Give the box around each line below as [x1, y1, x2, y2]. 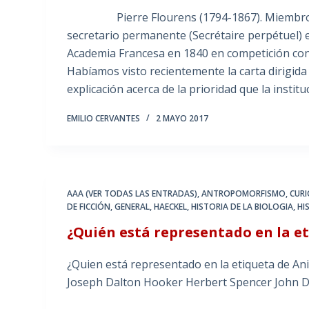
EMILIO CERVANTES [67, 112, 141, 125]
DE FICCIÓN [67, 201, 111, 213]
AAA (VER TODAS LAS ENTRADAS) [67, 188, 198, 200]
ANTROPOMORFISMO [201, 188, 286, 200]
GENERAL [114, 201, 150, 213]
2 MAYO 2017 [156, 112, 209, 125]
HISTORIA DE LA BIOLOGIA [191, 201, 294, 213]
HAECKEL [154, 201, 188, 213]
